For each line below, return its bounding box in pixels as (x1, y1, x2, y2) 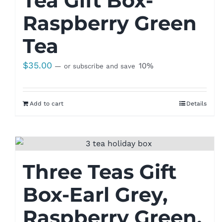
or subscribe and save (61, 62, 138, 70)
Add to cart (29, 100, 63, 107)
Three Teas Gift (22, 159, 176, 184)
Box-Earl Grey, (22, 182, 167, 207)
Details (186, 100, 207, 107)
